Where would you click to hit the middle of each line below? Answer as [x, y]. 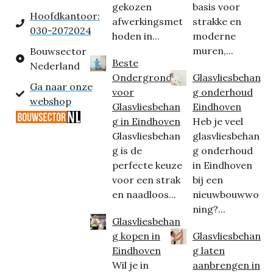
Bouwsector [58, 51]
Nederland [55, 66]
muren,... [213, 51]
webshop [50, 101]
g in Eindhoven [146, 121]
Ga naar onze [61, 87]
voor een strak [146, 180]
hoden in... [136, 36]
